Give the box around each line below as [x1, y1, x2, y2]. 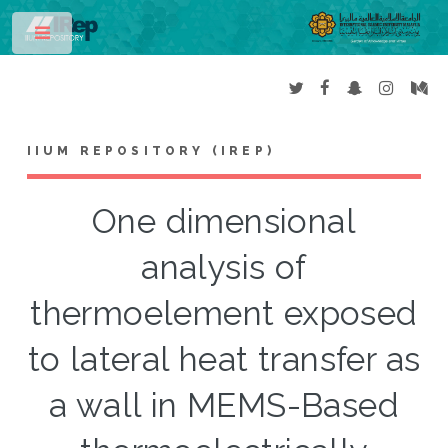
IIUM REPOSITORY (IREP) [26, 144, 276, 159]
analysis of [141, 248, 307, 288]
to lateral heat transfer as [27, 340, 421, 380]
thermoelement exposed [30, 294, 418, 334]
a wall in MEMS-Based [49, 386, 399, 426]
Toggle [87, 30, 126, 44]
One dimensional [92, 202, 356, 242]
